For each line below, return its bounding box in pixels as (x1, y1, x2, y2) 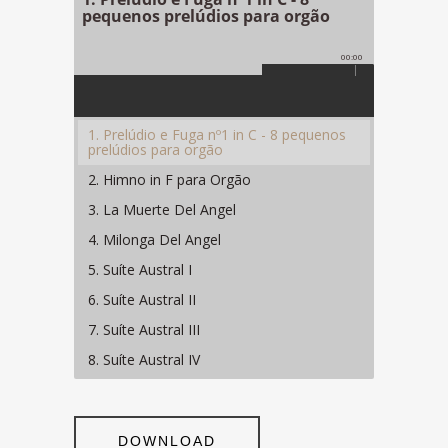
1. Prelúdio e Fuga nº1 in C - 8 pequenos (88, 125, 346, 144)
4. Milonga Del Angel (88, 230, 221, 249)
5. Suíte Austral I (88, 260, 192, 279)
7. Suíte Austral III (88, 320, 200, 339)
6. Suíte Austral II (88, 290, 196, 309)
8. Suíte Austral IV (88, 350, 200, 369)
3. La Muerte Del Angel (88, 200, 236, 219)
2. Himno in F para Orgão (88, 170, 251, 189)
